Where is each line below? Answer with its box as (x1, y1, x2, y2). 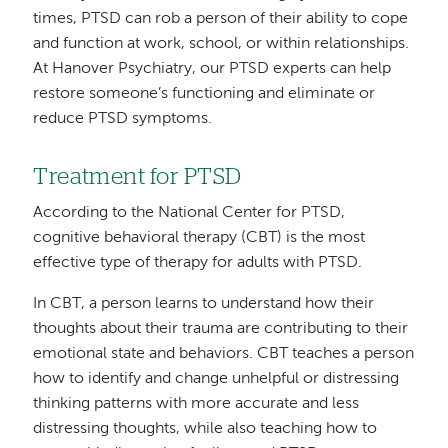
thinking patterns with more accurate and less (33, 395, 360, 412)
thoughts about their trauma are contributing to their (33, 320, 409, 337)
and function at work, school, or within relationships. (33, 36, 410, 53)
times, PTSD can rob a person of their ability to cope (33, 11, 409, 28)
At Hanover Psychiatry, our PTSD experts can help (33, 61, 392, 78)
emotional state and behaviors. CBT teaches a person (33, 345, 415, 362)
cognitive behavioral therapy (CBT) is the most (33, 229, 366, 246)
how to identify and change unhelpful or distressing (33, 370, 400, 387)
